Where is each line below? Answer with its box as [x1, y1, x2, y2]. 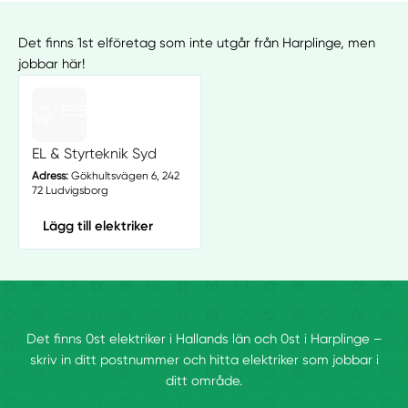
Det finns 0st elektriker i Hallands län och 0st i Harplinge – [25, 331, 382, 348]
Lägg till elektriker [42, 217, 153, 234]
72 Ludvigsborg [31, 183, 108, 197]
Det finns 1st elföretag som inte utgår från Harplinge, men [18, 34, 376, 51]
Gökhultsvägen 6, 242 [67, 168, 179, 182]
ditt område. [166, 372, 242, 390]
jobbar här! [18, 55, 86, 72]
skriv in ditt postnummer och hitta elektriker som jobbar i [29, 352, 379, 369]
